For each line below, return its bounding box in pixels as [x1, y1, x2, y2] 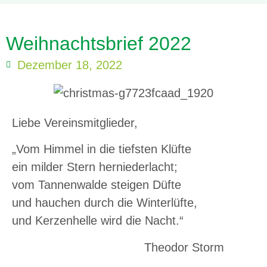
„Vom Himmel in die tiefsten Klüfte [12, 142, 191, 156]
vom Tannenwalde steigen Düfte [12, 178, 181, 192]
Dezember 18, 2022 [17, 58, 122, 72]
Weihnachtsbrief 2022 [6, 33, 191, 54]
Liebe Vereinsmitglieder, [12, 116, 138, 129]
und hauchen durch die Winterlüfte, [12, 196, 197, 210]
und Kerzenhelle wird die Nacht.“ [12, 214, 184, 228]
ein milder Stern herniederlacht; [12, 160, 178, 174]
